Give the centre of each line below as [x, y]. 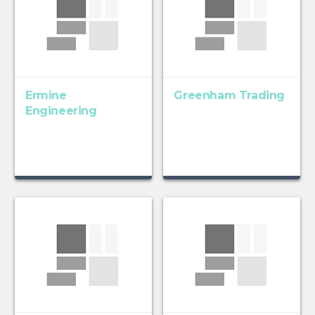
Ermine [46, 96]
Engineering [61, 111]
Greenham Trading [230, 96]
